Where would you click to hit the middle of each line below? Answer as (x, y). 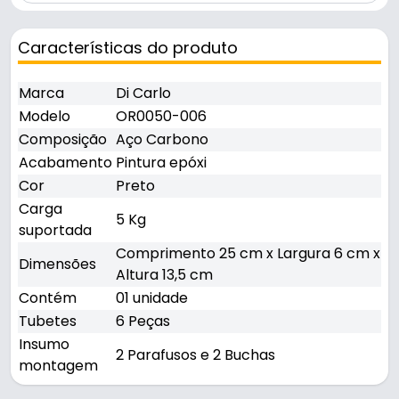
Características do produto (128, 48)
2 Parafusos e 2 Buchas (195, 355)
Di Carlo (143, 94)
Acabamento (65, 163)
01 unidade (152, 298)
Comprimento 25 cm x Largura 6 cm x (248, 254)
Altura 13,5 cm (164, 275)
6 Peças (143, 322)
